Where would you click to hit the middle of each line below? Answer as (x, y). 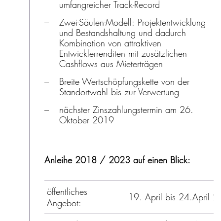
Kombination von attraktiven (110, 43)
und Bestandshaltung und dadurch (122, 33)
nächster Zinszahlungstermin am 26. (126, 110)
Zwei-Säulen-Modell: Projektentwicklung (132, 22)
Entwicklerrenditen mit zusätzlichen (123, 53)
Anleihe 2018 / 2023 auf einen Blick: (117, 160)
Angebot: (64, 203)
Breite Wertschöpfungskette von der (124, 81)
